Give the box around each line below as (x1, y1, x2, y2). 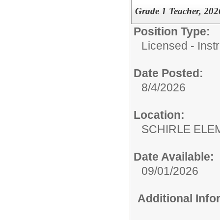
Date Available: (134, 150, 214, 163)
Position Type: (134, 25, 210, 38)
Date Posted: (134, 66, 203, 80)
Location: (134, 108, 185, 121)
